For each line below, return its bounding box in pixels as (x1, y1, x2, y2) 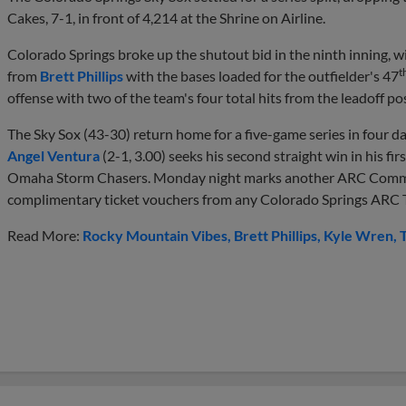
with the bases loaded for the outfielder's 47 (123, 66, 399, 84)
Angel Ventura (7, 146, 100, 164)
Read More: (7, 226, 82, 244)
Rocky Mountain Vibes (82, 226, 227, 244)
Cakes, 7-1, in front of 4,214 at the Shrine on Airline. (7, 8, 325, 26)
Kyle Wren (324, 226, 393, 244)
